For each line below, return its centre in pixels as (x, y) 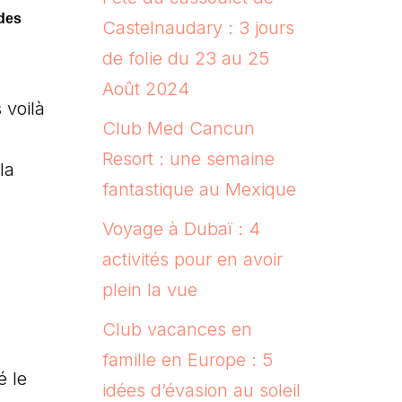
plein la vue (149, 289)
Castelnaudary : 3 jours (198, 27)
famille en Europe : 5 (187, 359)
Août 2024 (145, 88)
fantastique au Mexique (199, 189)
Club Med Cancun (178, 128)
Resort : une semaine (188, 158)
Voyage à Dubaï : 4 (181, 228)
